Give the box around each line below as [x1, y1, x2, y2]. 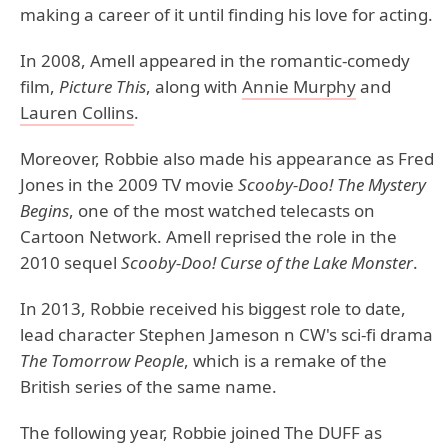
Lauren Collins [20, 101, 134, 124]
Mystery [364, 173, 426, 196]
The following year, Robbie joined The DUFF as [20, 421, 382, 444]
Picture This [59, 75, 146, 98]
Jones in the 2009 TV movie [20, 173, 238, 196]
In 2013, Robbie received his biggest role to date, [20, 297, 406, 320]
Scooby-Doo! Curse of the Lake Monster [121, 251, 413, 274]
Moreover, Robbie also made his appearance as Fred [20, 147, 434, 170]
